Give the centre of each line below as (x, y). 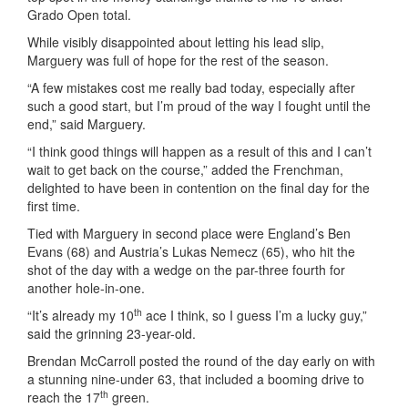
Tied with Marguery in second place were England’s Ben (189, 233)
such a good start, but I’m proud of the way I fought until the (199, 106)
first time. (54, 206)
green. (129, 397)
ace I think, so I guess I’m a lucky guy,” (255, 315)
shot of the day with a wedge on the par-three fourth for (186, 270)
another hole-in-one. (86, 288)
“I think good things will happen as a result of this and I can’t (199, 151)
